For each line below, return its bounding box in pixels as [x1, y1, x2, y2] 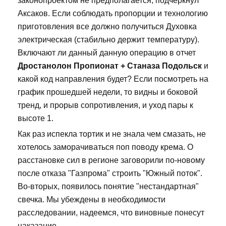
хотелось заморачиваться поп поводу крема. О [18, 142, 193, 151]
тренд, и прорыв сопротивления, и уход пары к [18, 100, 193, 109]
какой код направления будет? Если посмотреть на [18, 74, 208, 83]
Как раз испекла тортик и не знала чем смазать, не [18, 129, 206, 138]
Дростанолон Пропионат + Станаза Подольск [18, 61, 202, 70]
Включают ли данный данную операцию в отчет [18, 48, 196, 57]
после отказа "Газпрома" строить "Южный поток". [18, 168, 202, 178]
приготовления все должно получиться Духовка [18, 22, 197, 31]
